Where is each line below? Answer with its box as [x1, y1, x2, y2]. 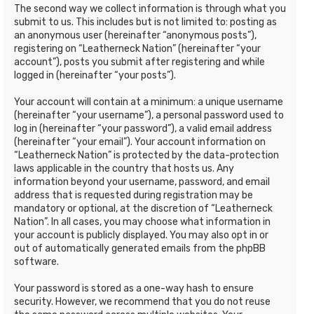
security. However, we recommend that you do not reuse [14, 295, 271, 308]
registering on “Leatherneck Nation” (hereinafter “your [14, 42, 261, 55]
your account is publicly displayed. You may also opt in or [14, 228, 268, 241]
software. [14, 255, 59, 268]
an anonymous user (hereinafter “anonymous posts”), [14, 29, 257, 41]
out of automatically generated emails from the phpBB [14, 242, 266, 254]
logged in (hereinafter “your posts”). [14, 69, 176, 81]
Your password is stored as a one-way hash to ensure [14, 282, 254, 294]
